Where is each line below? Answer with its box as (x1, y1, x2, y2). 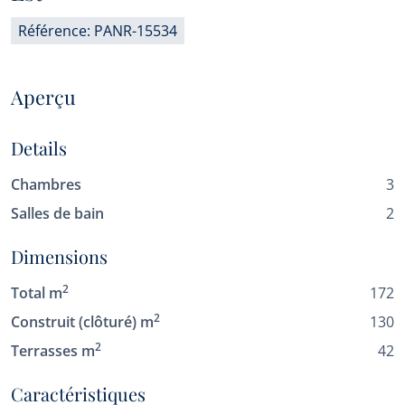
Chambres (11, 174, 81, 194)
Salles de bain (11, 203, 104, 223)
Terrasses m (11, 341, 95, 361)
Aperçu (11, 83, 76, 109)
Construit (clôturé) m (11, 312, 154, 332)
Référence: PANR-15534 (18, 21, 177, 41)
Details (11, 136, 67, 160)
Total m (11, 283, 62, 303)
